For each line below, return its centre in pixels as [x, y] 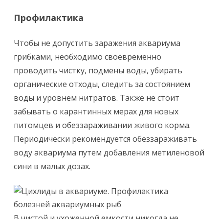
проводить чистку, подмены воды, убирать [98, 70]
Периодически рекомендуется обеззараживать [105, 139]
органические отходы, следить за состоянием [102, 84]
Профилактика [49, 18]
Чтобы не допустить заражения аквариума [97, 43]
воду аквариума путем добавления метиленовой [109, 153]
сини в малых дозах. [52, 166]
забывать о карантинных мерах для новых [96, 111]
